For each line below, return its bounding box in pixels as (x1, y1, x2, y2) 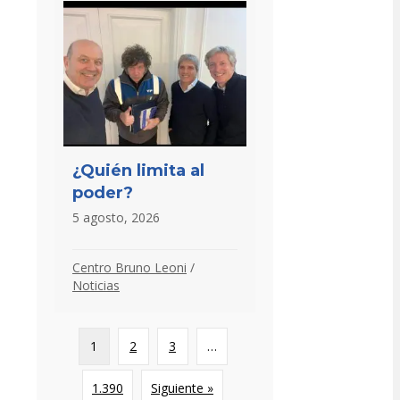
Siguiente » (151, 379, 213, 396)
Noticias (72, 276, 120, 294)
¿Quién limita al (72, 160, 204, 180)
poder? (72, 182, 133, 203)
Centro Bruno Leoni (72, 258, 187, 276)
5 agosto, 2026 (72, 208, 160, 226)
